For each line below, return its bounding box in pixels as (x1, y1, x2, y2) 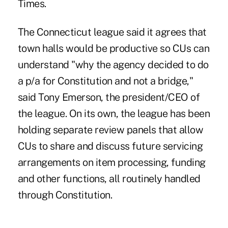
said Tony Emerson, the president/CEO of (17, 91, 200, 103)
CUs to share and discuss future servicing (17, 139, 203, 152)
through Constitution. (17, 188, 112, 201)
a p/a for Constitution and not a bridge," (17, 74, 193, 87)
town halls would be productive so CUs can (17, 42, 210, 54)
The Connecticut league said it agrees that (17, 25, 207, 38)
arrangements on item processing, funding (17, 156, 206, 168)
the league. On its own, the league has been (17, 107, 210, 120)
